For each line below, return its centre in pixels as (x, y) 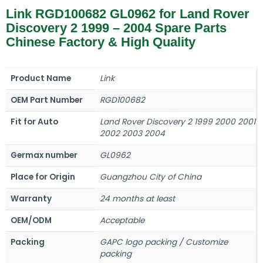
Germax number (44, 155)
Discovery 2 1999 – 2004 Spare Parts (116, 28)
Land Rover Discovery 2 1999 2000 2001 (178, 122)
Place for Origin (43, 177)
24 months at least (137, 198)
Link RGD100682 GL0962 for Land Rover (128, 14)
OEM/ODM (31, 220)
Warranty (31, 198)
